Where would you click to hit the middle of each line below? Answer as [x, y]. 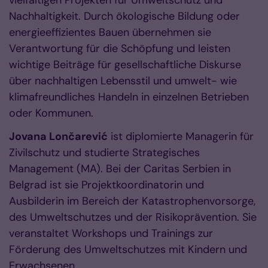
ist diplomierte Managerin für [181, 137]
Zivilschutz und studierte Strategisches [104, 153]
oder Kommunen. [53, 113]
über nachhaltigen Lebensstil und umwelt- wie [123, 81]
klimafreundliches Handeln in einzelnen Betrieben [129, 97]
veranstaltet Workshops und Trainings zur [111, 234]
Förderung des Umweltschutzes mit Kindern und [128, 250]
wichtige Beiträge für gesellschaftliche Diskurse [125, 65]
